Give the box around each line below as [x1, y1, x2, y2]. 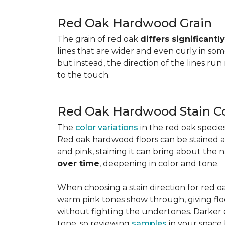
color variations [75, 123, 138, 132]
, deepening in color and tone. [99, 159, 219, 168]
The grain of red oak [57, 34, 140, 44]
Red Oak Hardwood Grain [57, 16, 212, 30]
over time [57, 159, 99, 168]
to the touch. [57, 70, 110, 80]
